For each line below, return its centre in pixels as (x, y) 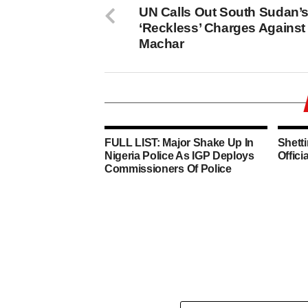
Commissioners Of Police (168, 169)
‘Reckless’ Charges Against (222, 28)
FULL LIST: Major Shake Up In (179, 143)
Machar (162, 44)
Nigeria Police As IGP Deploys (179, 156)
